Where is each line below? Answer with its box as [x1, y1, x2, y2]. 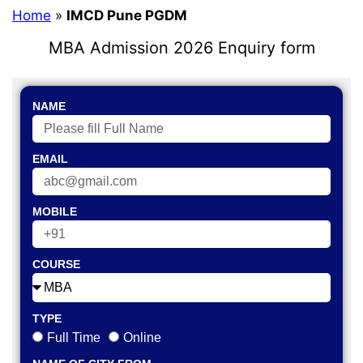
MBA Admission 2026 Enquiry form [48, 37, 315, 58]
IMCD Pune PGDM [66, 6, 187, 23]
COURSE [32, 258, 80, 271]
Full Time [47, 331, 100, 344]
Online [123, 331, 161, 344]
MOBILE [32, 205, 77, 218]
